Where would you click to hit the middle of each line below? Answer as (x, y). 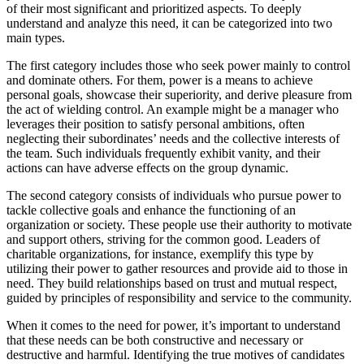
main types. (36, 38)
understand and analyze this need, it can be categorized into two (169, 24)
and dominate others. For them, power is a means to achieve (160, 80)
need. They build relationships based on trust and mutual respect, (172, 284)
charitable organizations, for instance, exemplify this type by (160, 254)
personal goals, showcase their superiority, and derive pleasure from (179, 95)
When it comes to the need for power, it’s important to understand (173, 326)
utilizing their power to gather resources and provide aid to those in (177, 269)
